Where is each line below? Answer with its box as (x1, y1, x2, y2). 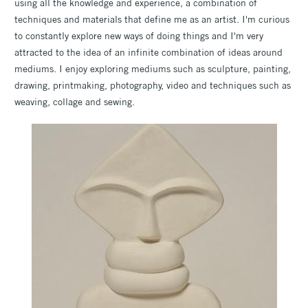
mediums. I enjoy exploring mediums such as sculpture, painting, (14, 62, 291, 75)
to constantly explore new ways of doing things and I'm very (14, 29, 263, 42)
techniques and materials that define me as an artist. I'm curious (14, 12, 289, 25)
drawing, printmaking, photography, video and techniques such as (14, 78, 291, 91)
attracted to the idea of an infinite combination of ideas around (14, 45, 283, 58)
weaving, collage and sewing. (14, 95, 135, 108)
